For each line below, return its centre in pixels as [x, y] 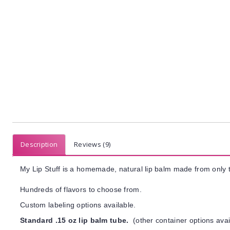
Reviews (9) [92, 144]
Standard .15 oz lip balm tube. [76, 220]
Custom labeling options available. [78, 205]
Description [39, 144]
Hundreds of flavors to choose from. [81, 189]
